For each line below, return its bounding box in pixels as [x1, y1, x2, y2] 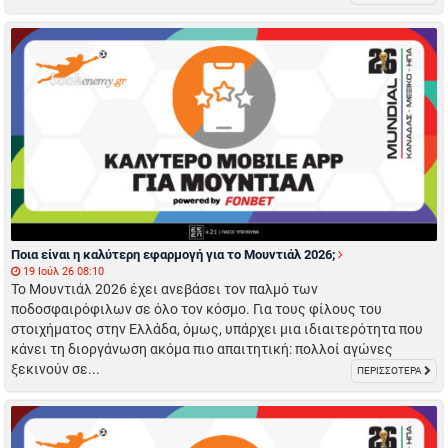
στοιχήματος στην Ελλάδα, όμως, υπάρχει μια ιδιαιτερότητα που [11, 321, 423, 338]
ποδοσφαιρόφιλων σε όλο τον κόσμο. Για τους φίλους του [11, 301, 382, 318]
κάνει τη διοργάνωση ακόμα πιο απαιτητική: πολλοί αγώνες [11, 341, 393, 358]
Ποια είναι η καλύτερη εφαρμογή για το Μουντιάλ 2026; [11, 247, 338, 263]
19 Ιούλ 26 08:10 [20, 265, 104, 279]
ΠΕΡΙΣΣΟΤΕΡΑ [357, 365, 424, 377]
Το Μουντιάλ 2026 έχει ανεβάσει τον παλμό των [11, 281, 318, 298]
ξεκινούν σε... [11, 361, 100, 378]
